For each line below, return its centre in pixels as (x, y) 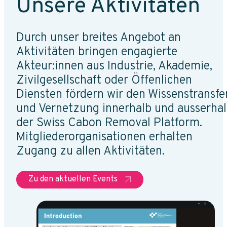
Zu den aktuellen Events (73, 179)
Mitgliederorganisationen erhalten (104, 137)
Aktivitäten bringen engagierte (97, 52)
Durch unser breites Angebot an (99, 38)
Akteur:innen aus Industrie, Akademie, (114, 66)
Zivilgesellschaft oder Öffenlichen (104, 80)
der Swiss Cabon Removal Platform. (109, 123)
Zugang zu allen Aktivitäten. (92, 151)
